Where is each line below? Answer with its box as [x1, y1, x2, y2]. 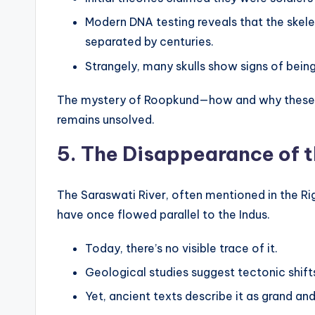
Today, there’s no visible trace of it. [85, 240, 278, 255]
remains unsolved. [57, 112, 155, 127]
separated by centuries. [85, 34, 214, 49]
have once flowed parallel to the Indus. [57, 207, 270, 221]
